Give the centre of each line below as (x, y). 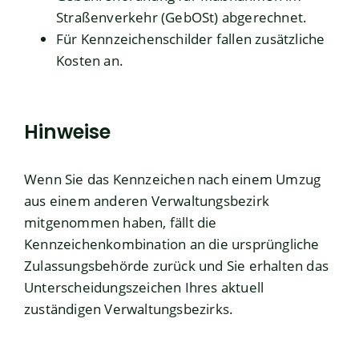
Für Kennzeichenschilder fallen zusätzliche (191, 39)
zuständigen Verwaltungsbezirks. (129, 309)
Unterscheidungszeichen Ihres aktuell (144, 288)
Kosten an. (90, 61)
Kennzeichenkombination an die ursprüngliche (172, 244)
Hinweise (67, 132)
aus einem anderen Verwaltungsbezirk (147, 201)
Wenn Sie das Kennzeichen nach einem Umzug (173, 179)
